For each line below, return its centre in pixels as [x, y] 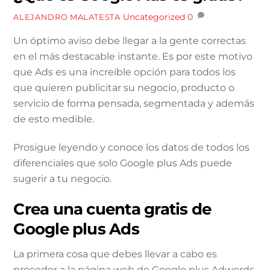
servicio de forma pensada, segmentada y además [134, 103]
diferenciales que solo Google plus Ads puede [123, 163]
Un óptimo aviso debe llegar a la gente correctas [130, 40]
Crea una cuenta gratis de [112, 209]
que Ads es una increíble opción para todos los [125, 72]
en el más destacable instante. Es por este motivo [133, 56]
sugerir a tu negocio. [63, 178]
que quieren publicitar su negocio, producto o [124, 87]
